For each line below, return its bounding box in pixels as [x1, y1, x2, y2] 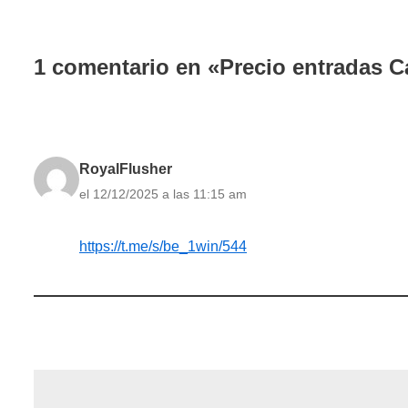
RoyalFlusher [79, 160, 172, 177]
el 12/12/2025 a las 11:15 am [79, 186, 247, 201]
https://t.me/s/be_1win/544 [79, 238, 247, 254]
